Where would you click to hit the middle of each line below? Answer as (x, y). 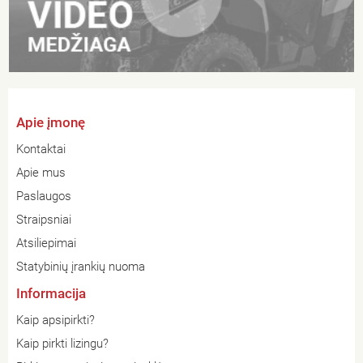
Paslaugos (44, 196)
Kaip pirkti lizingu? (62, 344)
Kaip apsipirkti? (56, 320)
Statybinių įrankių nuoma (81, 267)
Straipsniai (44, 220)
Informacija (51, 294)
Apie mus (41, 173)
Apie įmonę (51, 123)
